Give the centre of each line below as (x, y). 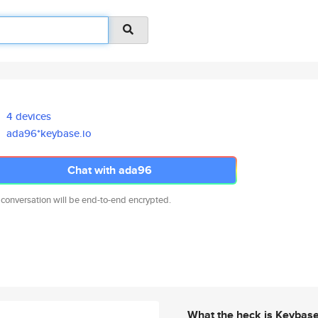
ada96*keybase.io (49, 133)
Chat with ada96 (109, 170)
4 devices (29, 116)
